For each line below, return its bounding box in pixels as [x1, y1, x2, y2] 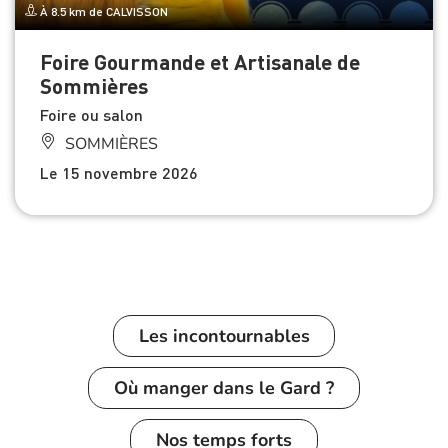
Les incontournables [138, 323, 310, 348]
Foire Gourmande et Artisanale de [40, 47, 360, 75]
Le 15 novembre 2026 [40, 161, 198, 183]
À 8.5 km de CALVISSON [37, 3, 168, 19]
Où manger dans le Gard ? [114, 376, 334, 400]
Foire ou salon [40, 103, 143, 125]
